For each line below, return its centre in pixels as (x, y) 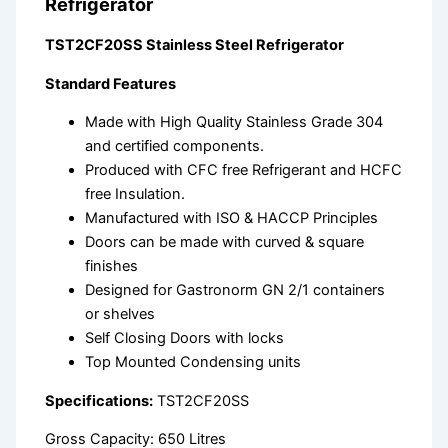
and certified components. (175, 146)
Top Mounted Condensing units (193, 362)
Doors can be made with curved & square (225, 242)
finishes (112, 266)
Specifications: (99, 400)
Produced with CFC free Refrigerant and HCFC (244, 170)
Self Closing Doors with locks (185, 338)
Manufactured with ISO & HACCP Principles (232, 218)
